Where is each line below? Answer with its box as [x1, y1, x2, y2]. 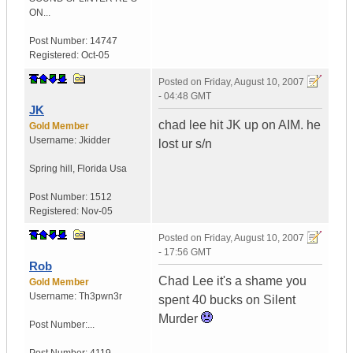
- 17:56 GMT [158, 247, 211, 258]
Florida [77, 163, 107, 175]
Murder [158, 312, 201, 326]
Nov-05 [81, 206, 113, 217]
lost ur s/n [158, 137, 212, 151]
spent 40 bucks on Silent [158, 293, 295, 307]
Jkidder [79, 135, 110, 147]
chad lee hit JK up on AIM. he [158, 118, 321, 132]
